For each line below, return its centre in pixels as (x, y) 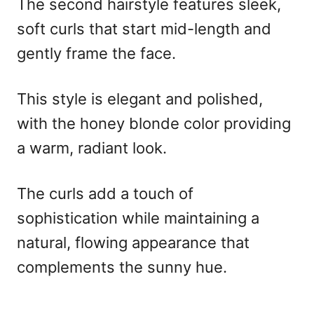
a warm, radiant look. (92, 148)
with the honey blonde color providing (154, 123)
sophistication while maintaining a (138, 218)
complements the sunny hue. (122, 267)
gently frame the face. (96, 53)
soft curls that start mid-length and (144, 28)
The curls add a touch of (105, 193)
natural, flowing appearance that (133, 242)
